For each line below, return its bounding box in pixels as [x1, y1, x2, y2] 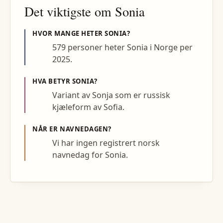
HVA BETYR [32, 76, 72, 86]
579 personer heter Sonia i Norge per [52, 41, 193, 53]
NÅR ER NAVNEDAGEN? [32, 124, 111, 133]
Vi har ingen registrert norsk [52, 137, 160, 149]
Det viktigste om [24, 2, 115, 20]
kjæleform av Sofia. [52, 101, 125, 112]
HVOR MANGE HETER [32, 28, 105, 38]
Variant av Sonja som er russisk [52, 89, 171, 101]
